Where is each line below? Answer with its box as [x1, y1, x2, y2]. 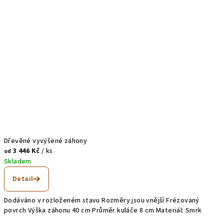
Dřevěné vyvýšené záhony [4, 135, 87, 146]
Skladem [4, 156, 31, 166]
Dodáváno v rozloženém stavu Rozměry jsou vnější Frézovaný [4, 195, 199, 205]
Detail [12, 173, 33, 184]
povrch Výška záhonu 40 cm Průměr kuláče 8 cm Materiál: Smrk [4, 205, 202, 215]
